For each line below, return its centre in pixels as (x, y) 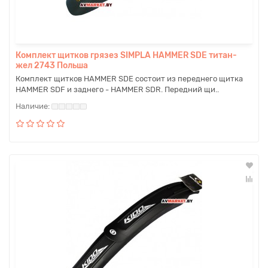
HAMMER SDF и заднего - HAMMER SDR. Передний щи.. (117, 89)
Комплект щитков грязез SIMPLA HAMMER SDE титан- (126, 55)
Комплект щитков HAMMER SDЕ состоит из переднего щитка (129, 79)
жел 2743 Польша (52, 66)
